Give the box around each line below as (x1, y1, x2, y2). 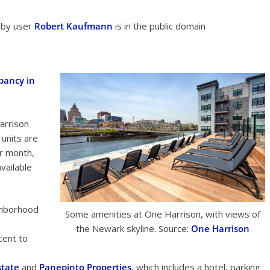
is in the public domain (113, 20, 206, 32)
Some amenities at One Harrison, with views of (65, 207, 261, 220)
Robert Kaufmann (34, 20, 113, 32)
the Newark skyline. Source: (76, 222, 192, 234)
